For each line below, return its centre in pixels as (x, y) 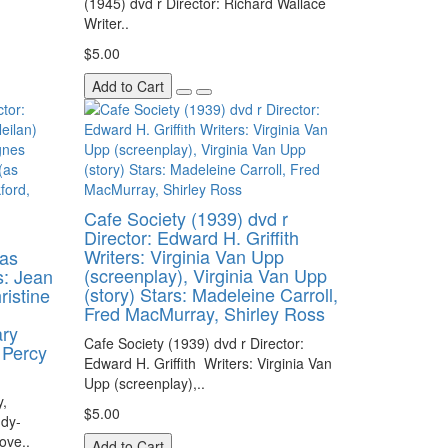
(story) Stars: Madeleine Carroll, (210, 294)
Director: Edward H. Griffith (191, 237)
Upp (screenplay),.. (144, 383)
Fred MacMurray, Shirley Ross (204, 313)
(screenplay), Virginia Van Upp (205, 275)
